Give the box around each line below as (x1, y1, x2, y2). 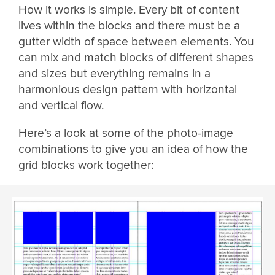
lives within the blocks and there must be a (18, 18, 240, 33)
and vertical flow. (18, 98, 104, 113)
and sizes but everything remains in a (18, 66, 211, 81)
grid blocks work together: (18, 158, 153, 173)
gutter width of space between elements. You (18, 34, 254, 49)
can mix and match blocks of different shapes (18, 50, 254, 65)
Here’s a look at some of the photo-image (18, 126, 233, 141)
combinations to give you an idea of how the (18, 142, 248, 157)
